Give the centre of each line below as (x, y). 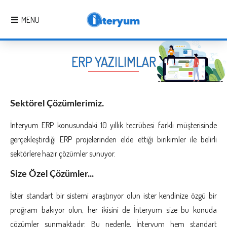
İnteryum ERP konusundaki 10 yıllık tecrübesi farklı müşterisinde (113, 125)
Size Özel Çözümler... (52, 174)
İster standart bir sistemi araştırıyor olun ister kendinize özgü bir (113, 196)
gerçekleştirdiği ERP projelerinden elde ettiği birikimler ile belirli (113, 139)
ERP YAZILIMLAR (113, 62)
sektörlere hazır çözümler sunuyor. (63, 154)
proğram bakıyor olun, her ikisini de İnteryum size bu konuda (113, 210)
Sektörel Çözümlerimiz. (57, 104)
